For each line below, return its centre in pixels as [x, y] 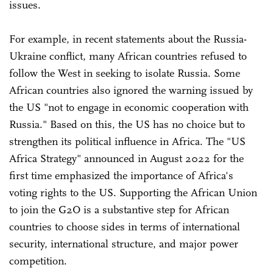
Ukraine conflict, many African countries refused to [128, 56]
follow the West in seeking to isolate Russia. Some [125, 73]
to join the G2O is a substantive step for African [119, 209]
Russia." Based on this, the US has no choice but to [127, 124]
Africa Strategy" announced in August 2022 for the [126, 158]
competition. [38, 261]
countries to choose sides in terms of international [125, 226]
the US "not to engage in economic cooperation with [129, 107]
